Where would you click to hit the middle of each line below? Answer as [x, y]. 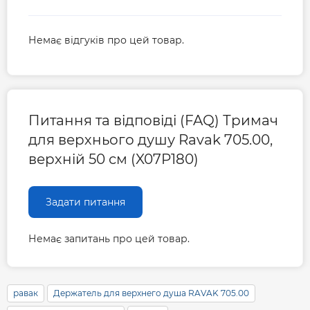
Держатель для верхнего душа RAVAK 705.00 [151, 293]
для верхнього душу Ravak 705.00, [151, 139]
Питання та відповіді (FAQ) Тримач [153, 120]
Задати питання [85, 202]
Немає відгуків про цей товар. [106, 40]
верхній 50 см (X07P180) [113, 159]
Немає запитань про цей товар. [109, 238]
